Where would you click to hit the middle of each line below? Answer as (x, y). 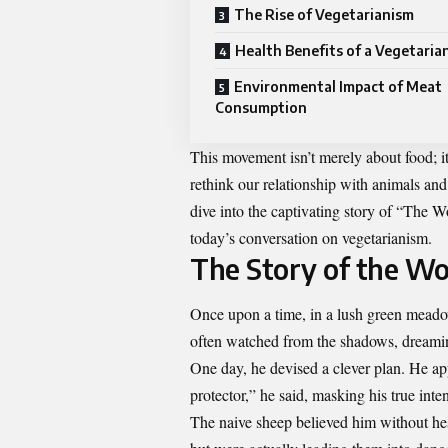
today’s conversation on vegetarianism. (311, 237)
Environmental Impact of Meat (338, 86)
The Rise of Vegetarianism (324, 14)
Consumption (261, 107)
